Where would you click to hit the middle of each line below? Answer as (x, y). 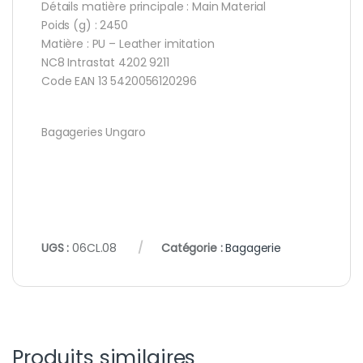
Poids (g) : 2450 (85, 26)
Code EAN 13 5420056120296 (119, 81)
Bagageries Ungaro (94, 132)
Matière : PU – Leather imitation (128, 44)
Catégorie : (193, 248)
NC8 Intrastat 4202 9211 (105, 63)
